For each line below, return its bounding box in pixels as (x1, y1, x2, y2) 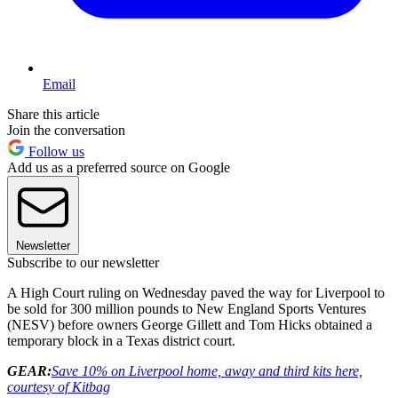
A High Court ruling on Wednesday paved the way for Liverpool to (7, 285, 385, 301)
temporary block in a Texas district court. (7, 333, 235, 349)
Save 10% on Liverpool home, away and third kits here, (52, 363, 362, 379)
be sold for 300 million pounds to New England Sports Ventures (7, 301, 366, 317)
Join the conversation (7, 123, 125, 139)
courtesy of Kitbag (7, 379, 110, 395)
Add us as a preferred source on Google (7, 160, 230, 176)
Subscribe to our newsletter (7, 255, 159, 271)
